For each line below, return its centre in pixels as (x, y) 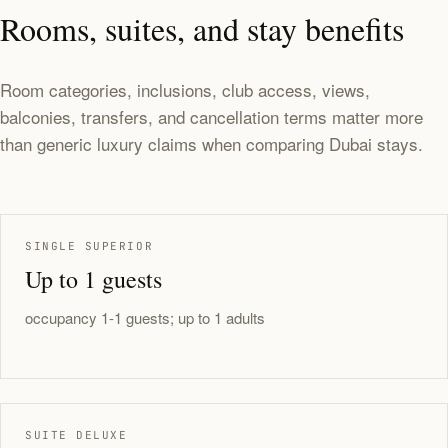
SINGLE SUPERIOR (89, 246)
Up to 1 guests (93, 279)
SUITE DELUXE (76, 435)
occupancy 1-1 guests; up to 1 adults (145, 317)
